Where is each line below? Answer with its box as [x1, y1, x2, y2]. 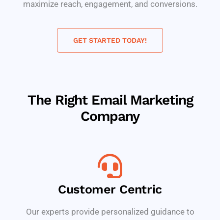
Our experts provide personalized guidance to [26, 206, 194, 217]
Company [81, 108, 139, 124]
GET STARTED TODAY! [73, 36, 147, 44]
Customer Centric [57, 182, 163, 196]
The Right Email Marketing [27, 91, 193, 108]
